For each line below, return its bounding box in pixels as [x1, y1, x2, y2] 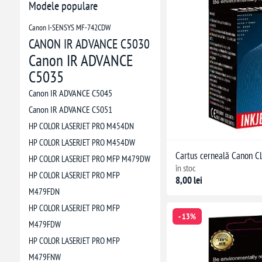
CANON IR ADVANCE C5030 [28, 36, 150, 52]
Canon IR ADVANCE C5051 [28, 104, 112, 115]
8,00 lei [175, 173, 202, 187]
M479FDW [28, 218, 61, 230]
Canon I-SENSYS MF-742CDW [28, 22, 111, 33]
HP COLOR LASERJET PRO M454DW [28, 136, 135, 148]
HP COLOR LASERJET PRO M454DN [28, 120, 134, 132]
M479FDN [28, 185, 60, 197]
